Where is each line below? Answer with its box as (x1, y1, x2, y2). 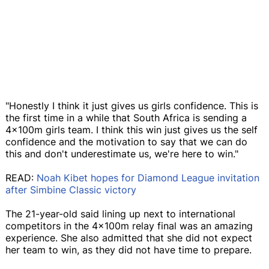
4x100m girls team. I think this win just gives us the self (5, 123, 258, 136)
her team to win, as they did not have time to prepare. (5, 243, 252, 256)
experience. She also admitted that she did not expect (5, 231, 252, 244)
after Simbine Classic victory (5, 183, 136, 196)
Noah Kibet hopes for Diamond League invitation (37, 171, 259, 184)
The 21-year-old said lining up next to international (5, 207, 235, 220)
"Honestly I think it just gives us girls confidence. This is (5, 99, 258, 112)
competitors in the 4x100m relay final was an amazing (5, 219, 253, 232)
